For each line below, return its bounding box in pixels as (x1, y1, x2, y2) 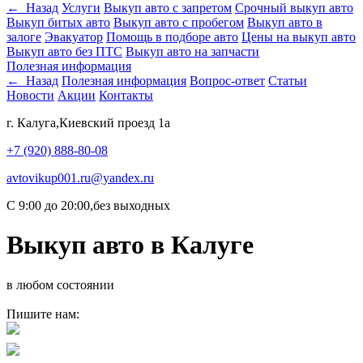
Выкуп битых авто (6, 15, 110, 29)
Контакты (99, 88, 153, 102)
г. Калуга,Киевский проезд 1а (6, 116, 170, 130)
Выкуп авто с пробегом (113, 15, 244, 29)
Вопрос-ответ (190, 74, 265, 88)
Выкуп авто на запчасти (126, 45, 259, 58)
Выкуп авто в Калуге (6, 230, 254, 260)
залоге (6, 30, 41, 44)
